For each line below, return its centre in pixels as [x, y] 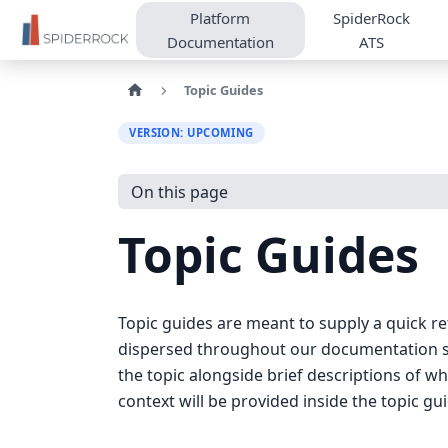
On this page [179, 191]
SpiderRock [372, 18]
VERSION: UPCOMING [191, 132]
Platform [220, 18]
